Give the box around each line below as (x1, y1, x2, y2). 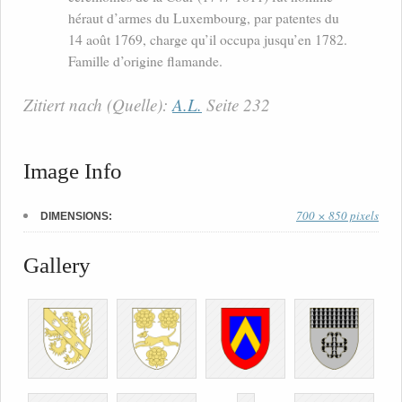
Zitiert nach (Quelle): (23, 93, 172, 117)
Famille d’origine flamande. (68, 52, 223, 71)
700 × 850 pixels (296, 207, 379, 224)
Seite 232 (202, 93, 270, 117)
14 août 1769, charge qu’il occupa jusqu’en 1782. (68, 31, 347, 49)
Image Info (23, 159, 122, 184)
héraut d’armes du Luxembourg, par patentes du (68, 9, 339, 28)
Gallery (23, 253, 91, 278)
